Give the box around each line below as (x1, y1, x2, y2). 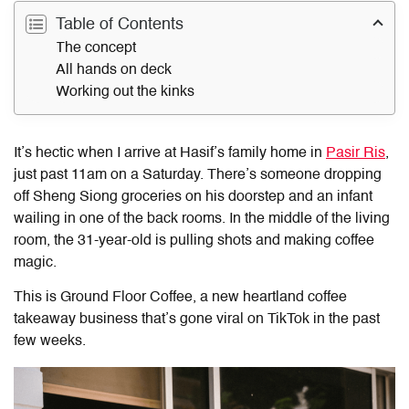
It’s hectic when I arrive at (14, 145, 180, 161)
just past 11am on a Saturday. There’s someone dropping (14, 167, 382, 183)
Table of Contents (51, 16, 184, 33)
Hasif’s (180, 145, 225, 161)
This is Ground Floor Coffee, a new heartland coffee (14, 289, 347, 305)
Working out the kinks (56, 84, 194, 100)
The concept (56, 40, 136, 56)
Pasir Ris (326, 145, 385, 161)
